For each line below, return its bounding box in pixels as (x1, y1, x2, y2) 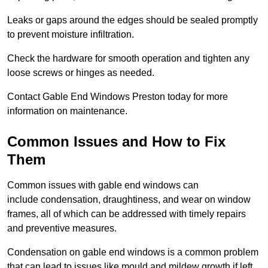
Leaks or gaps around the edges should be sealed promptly (7, 14, 258, 25)
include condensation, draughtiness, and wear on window (7, 194, 251, 205)
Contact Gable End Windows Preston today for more (7, 91, 228, 102)
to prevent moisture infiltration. (7, 29, 134, 39)
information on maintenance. (7, 105, 127, 116)
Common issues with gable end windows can (7, 179, 199, 190)
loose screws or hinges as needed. (7, 67, 154, 78)
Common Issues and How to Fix (7, 133, 226, 150)
